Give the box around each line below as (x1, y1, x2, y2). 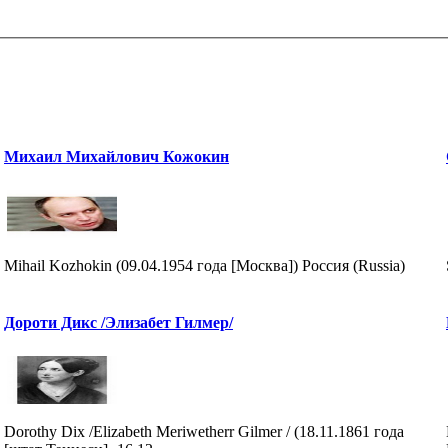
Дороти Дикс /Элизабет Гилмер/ (4, 313, 233, 331)
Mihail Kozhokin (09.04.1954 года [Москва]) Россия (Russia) (4, 256, 405, 274)
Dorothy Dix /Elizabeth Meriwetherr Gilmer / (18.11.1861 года (4, 422, 404, 440)
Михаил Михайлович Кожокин (4, 147, 229, 165)
